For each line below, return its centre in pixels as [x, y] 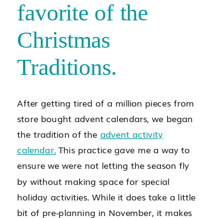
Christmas [64, 40]
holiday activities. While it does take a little [106, 196]
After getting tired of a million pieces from [106, 102]
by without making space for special [93, 181]
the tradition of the [59, 134]
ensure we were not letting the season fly [103, 165]
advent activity [131, 134]
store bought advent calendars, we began [105, 118]
